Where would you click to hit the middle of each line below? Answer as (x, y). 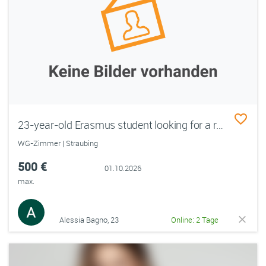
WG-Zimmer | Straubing (58, 143)
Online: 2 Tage (195, 220)
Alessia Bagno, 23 (89, 220)
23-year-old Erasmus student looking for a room (220, 125)
